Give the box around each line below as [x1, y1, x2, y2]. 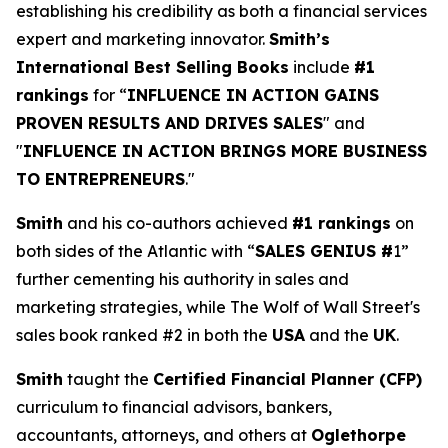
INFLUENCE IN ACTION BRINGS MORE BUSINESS [23, 141, 427, 161]
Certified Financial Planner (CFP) [153, 369, 422, 389]
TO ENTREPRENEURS [16, 169, 185, 189]
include [289, 57, 354, 77]
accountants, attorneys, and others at [16, 425, 311, 445]
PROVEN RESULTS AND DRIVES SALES [16, 113, 323, 133]
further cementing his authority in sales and [16, 269, 349, 289]
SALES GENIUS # [255, 241, 393, 261]
